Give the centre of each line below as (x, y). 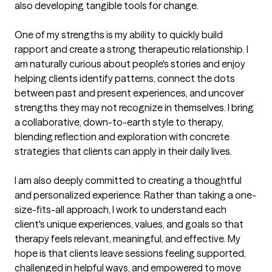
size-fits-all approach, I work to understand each (121, 210)
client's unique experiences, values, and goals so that (129, 224)
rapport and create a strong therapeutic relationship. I (131, 49)
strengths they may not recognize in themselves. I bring (134, 108)
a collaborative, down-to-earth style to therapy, (119, 122)
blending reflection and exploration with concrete (122, 137)
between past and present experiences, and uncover (129, 93)
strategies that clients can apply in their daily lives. (123, 151)
